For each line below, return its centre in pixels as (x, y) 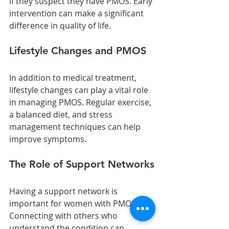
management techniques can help (76, 127)
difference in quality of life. (60, 25)
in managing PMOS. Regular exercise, (81, 102)
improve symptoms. (48, 139)
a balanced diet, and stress (62, 114)
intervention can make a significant (77, 13)
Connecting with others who (64, 215)
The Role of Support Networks (82, 164)
